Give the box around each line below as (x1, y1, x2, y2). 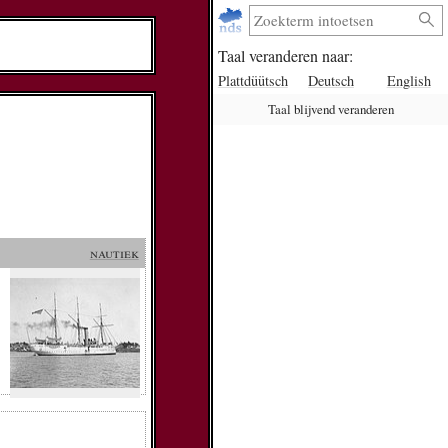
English (386, 70, 431, 90)
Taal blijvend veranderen (267, 100, 394, 119)
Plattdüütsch (217, 70, 288, 90)
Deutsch (307, 70, 354, 90)
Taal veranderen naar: (217, 45, 353, 67)
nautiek (89, 242, 139, 262)
